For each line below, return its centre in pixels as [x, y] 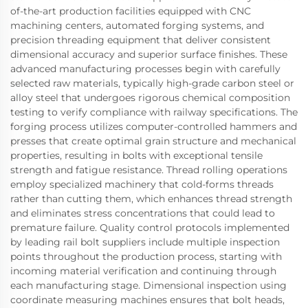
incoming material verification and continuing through [143, 271]
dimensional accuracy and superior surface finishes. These [149, 55]
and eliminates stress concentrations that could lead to [143, 213]
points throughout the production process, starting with [146, 257]
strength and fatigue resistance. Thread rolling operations [149, 170]
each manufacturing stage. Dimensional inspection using [148, 286]
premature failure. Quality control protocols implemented [150, 228]
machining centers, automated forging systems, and [137, 26]
